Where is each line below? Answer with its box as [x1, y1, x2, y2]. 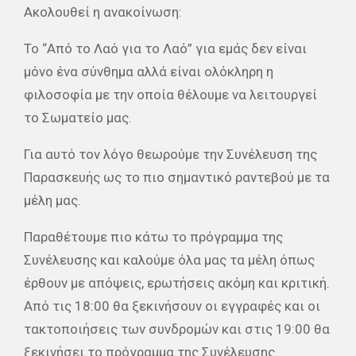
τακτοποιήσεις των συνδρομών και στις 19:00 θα [24, 320, 330, 337]
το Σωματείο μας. [24, 109, 132, 126]
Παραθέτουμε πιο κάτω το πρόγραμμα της [24, 228, 283, 245]
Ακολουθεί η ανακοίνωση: [24, 3, 182, 20]
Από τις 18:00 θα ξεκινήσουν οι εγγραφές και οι [24, 297, 320, 314]
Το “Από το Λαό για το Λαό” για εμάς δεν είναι [24, 40, 307, 56]
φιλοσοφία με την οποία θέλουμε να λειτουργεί [24, 86, 317, 103]
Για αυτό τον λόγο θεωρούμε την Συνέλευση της [24, 145, 317, 162]
